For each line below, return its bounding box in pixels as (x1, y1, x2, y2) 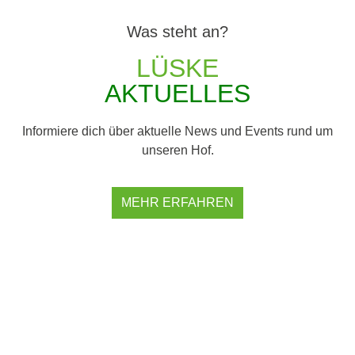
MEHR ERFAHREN (121, 196, 234, 210)
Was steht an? (127, 22, 228, 40)
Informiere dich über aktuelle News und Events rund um (22, 124, 333, 138)
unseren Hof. (141, 143, 214, 157)
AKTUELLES (105, 78, 250, 108)
